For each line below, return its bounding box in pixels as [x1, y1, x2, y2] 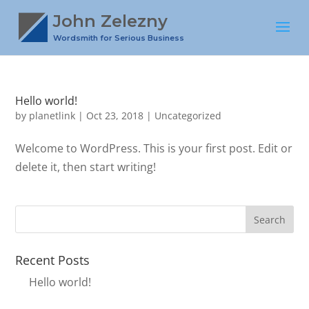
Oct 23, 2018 [86, 109, 144, 122]
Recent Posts [15, 252, 90, 268]
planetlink [29, 109, 76, 122]
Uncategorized [154, 109, 222, 122]
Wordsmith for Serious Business [53, 33, 185, 43]
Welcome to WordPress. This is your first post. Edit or [15, 141, 293, 156]
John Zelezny [53, 11, 168, 31]
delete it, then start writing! [15, 159, 157, 175]
